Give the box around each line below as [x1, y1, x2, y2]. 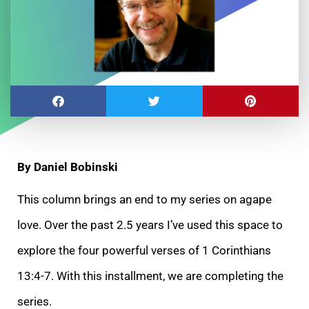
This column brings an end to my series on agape [17, 192, 272, 206]
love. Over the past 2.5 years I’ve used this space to [17, 217, 283, 232]
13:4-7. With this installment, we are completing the [17, 268, 283, 283]
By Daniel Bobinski [17, 159, 118, 174]
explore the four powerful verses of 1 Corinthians [17, 243, 271, 257]
